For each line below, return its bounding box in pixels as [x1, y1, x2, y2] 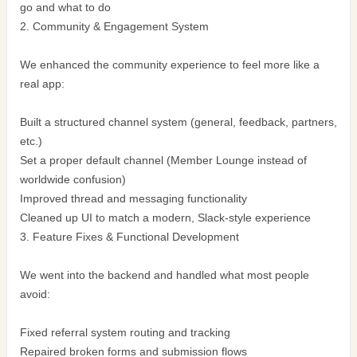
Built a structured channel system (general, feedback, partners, [20, 116, 337, 129]
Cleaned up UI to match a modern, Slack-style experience [20, 212, 311, 225]
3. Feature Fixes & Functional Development [20, 231, 239, 244]
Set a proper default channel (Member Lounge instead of [20, 155, 307, 167]
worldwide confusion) [20, 174, 126, 186]
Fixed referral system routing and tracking [20, 327, 230, 339]
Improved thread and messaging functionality [20, 193, 247, 206]
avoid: [20, 288, 50, 301]
